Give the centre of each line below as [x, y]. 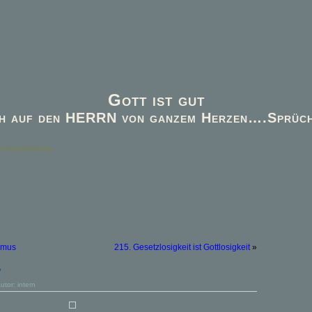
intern [26, 284]
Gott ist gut [156, 100]
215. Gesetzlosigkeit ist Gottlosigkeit [182, 247]
